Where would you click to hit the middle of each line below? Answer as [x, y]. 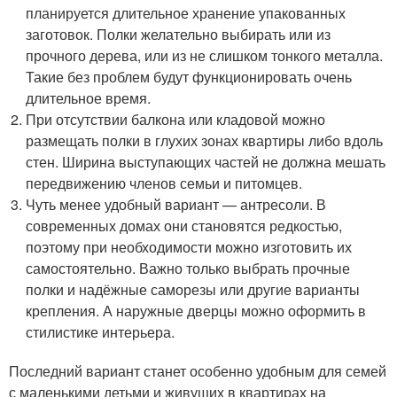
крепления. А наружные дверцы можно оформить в [196, 310]
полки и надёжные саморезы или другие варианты [193, 289]
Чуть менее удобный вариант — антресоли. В [176, 204]
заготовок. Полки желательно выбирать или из [179, 34]
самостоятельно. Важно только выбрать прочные [188, 268]
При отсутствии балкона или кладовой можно [176, 119]
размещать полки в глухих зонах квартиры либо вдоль [205, 140]
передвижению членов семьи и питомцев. [164, 183]
